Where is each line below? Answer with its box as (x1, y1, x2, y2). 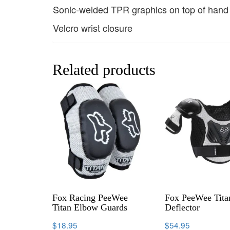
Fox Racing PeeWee (52, 192, 128, 203)
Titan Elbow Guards (52, 202, 127, 213)
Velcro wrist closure (53, 21, 132, 35)
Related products (52, 61, 156, 79)
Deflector (165, 202, 200, 213)
